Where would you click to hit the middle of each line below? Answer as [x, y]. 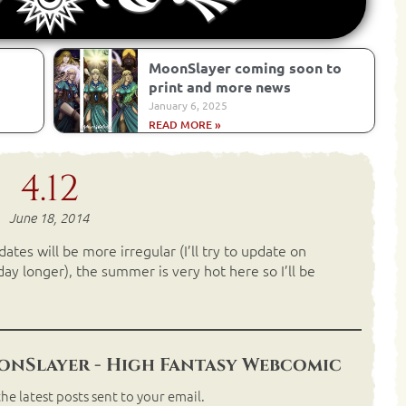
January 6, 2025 [188, 105]
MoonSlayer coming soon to [245, 68]
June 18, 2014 [49, 217]
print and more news [219, 87]
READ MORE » [184, 125]
